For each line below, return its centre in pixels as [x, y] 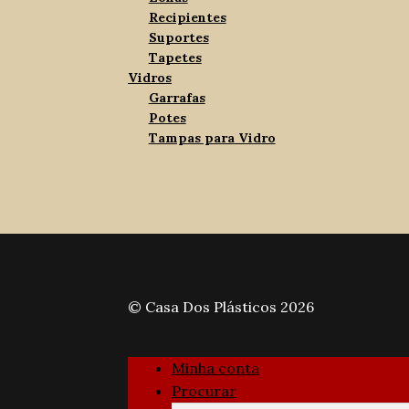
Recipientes [187, 18]
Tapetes [175, 58]
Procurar [204, 390]
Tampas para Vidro [212, 138]
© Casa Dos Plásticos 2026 [221, 306]
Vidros [150, 78]
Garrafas [177, 98]
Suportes [178, 38]
